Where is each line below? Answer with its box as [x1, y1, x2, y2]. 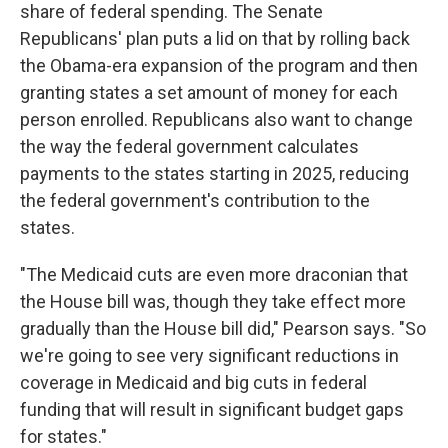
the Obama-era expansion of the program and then [20, 54, 418, 76]
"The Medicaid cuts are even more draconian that [20, 263, 408, 285]
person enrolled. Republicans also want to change [20, 108, 413, 130]
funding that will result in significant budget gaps [20, 398, 404, 420]
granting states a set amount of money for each [20, 81, 398, 103]
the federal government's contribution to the [20, 189, 370, 211]
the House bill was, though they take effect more [20, 290, 406, 312]
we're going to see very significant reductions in [20, 344, 399, 366]
